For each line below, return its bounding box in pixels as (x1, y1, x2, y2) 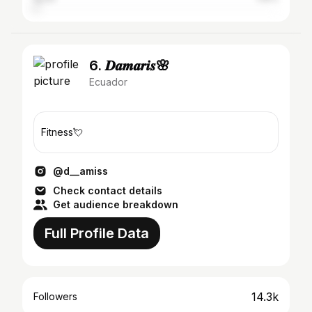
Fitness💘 (41, 126, 83, 138)
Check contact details (53, 185, 162, 196)
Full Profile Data (45, 225, 149, 242)
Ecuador (89, 76, 127, 88)
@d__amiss (53, 165, 108, 177)
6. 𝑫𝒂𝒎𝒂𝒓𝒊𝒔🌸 (89, 57, 170, 74)
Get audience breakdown (53, 198, 178, 210)
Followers (33, 290, 77, 302)
